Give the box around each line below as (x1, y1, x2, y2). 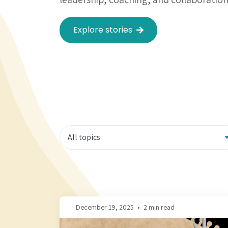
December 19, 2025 (76, 202, 134, 212)
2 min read (144, 202, 175, 212)
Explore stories (73, 24, 132, 36)
